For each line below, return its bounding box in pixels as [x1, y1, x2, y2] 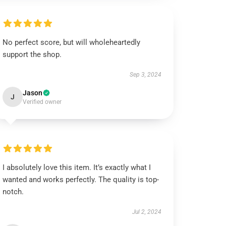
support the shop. [3, 50, 62, 59]
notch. [3, 187, 24, 196]
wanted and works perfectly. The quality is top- [3, 175, 159, 184]
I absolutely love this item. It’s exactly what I [3, 163, 151, 172]
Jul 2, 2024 [132, 208, 161, 215]
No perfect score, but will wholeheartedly [3, 38, 141, 47]
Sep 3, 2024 [129, 71, 161, 78]
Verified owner [23, 98, 62, 105]
